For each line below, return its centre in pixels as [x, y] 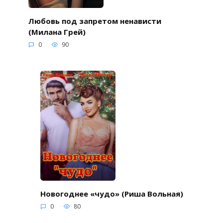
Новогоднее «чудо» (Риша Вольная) [111, 193]
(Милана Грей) [57, 32]
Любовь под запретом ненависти [95, 21]
